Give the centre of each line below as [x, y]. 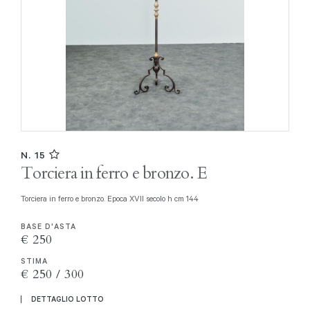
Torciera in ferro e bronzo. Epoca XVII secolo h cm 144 [112, 198]
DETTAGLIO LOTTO [67, 299]
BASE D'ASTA [48, 226]
